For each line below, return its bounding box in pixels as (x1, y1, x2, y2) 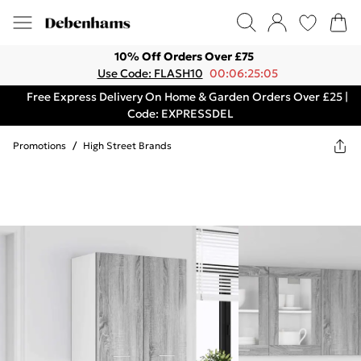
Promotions (13, 139, 66, 151)
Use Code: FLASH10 (97, 66, 203, 81)
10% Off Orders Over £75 (114, 49, 254, 64)
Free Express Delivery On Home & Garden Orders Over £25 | (26, 89, 348, 104)
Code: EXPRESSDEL (127, 106, 234, 121)
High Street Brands (83, 139, 172, 151)
